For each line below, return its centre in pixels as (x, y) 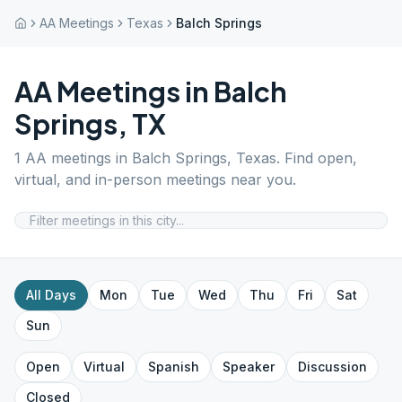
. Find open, (317, 158)
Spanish (174, 367)
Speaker (249, 367)
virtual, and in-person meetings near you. (155, 179)
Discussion (332, 367)
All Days (51, 295)
